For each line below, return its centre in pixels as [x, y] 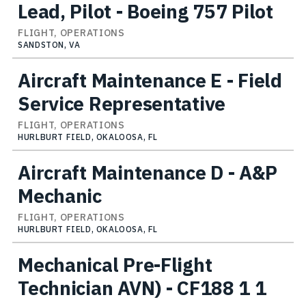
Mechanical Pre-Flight [115, 264]
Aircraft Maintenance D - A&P [148, 172]
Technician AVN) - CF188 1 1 [142, 288]
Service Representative [122, 103]
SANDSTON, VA [49, 44]
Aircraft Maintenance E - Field [150, 80]
